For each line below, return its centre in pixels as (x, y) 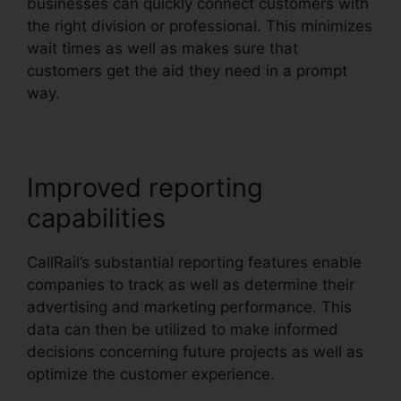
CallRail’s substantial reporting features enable (194, 263)
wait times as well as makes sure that (162, 49)
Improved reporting (145, 188)
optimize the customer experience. (151, 375)
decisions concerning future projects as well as (195, 352)
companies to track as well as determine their (191, 285)
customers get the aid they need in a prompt (187, 71)
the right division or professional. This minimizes (200, 26)
